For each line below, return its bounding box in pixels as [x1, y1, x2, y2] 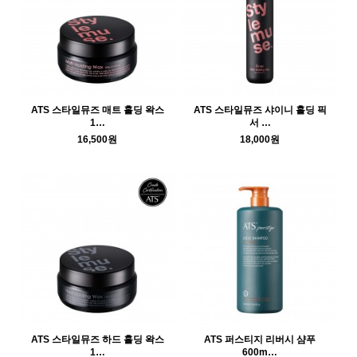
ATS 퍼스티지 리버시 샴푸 [204, 334, 316, 346]
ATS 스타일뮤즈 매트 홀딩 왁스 [30, 104, 164, 116]
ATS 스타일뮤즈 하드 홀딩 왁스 [30, 334, 164, 346]
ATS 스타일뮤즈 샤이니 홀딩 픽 [193, 104, 327, 116]
